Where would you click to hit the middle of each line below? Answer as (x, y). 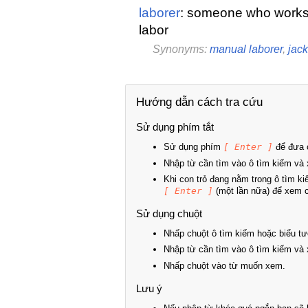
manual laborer (246, 49)
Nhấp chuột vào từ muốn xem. (224, 265)
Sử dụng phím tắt (175, 127)
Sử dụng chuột (169, 214)
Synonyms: (181, 49)
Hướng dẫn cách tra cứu (199, 102)
